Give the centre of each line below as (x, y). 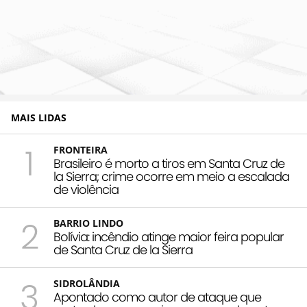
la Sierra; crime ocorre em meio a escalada (171, 177)
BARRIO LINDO (88, 223)
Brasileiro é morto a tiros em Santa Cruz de (169, 164)
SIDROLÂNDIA (87, 284)
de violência (86, 190)
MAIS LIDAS (39, 118)
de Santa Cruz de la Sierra (123, 250)
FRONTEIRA (81, 150)
